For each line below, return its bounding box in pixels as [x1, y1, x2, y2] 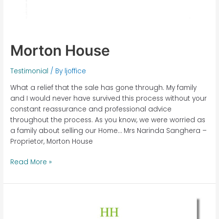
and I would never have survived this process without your [10, 93, 207, 103]
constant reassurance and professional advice [10, 104, 172, 114]
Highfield [10, 194, 40, 203]
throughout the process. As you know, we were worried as [10, 115, 206, 125]
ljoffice [65, 66, 87, 76]
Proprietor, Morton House [10, 136, 93, 146]
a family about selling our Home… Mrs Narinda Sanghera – [10, 126, 207, 135]
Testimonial [10, 66, 49, 76]
